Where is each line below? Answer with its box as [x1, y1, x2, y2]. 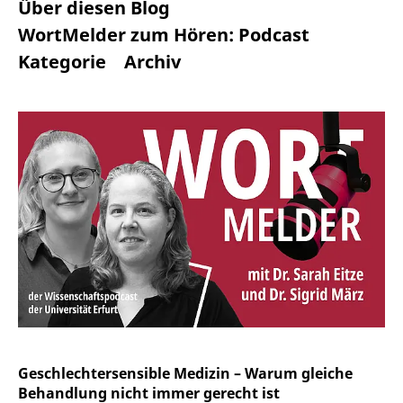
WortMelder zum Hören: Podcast [18, 22, 309, 47]
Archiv [124, 49, 181, 74]
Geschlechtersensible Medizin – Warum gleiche [18, 363, 353, 384]
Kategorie [18, 49, 106, 74]
